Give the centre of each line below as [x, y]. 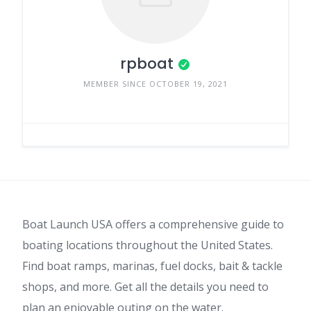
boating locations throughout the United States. [148, 245]
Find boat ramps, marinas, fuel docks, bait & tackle [152, 266]
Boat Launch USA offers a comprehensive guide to [153, 224]
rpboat [147, 63]
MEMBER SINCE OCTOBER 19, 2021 [155, 83]
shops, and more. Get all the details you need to [145, 287]
